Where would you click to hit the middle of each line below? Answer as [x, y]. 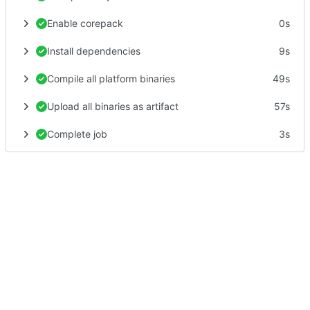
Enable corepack [85, 23]
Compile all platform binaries [111, 78]
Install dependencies [94, 51]
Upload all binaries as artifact [113, 106]
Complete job [77, 134]
